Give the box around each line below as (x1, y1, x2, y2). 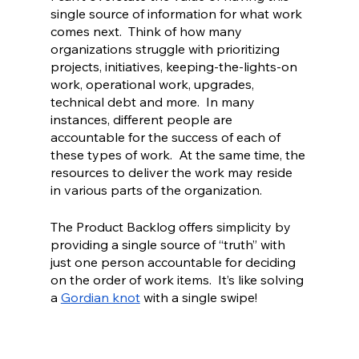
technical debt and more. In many (50, 93, 258, 110)
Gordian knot (60, 288, 140, 305)
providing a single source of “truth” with (50, 236, 288, 252)
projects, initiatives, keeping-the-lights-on (50, 58, 301, 75)
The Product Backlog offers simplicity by (50, 218, 294, 235)
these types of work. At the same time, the (50, 146, 309, 163)
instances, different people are (50, 111, 236, 127)
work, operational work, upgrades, (50, 75, 257, 92)
